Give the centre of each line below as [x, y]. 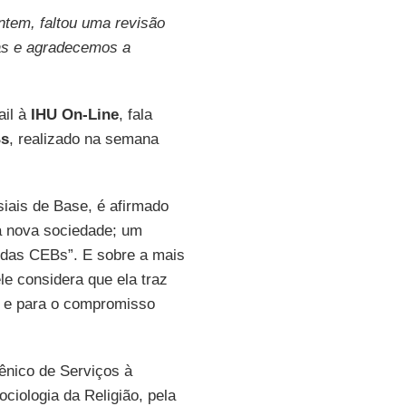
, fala [135, 115]
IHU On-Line [74, 115]
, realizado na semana [83, 139]
